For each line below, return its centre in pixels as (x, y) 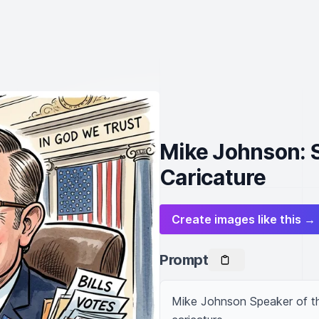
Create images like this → (244, 219)
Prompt (184, 260)
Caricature (213, 177)
